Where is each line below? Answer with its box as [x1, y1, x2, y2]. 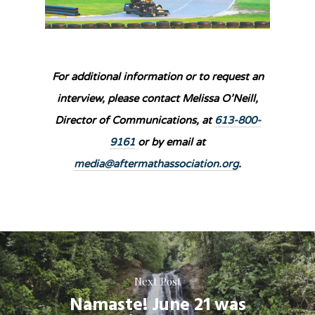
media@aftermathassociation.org [74, 157, 238, 171]
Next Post [134, 274, 181, 289]
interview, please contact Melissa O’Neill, [57, 92, 258, 105]
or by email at [135, 136, 205, 149]
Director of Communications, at [54, 114, 214, 127]
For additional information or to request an [51, 70, 264, 84]
